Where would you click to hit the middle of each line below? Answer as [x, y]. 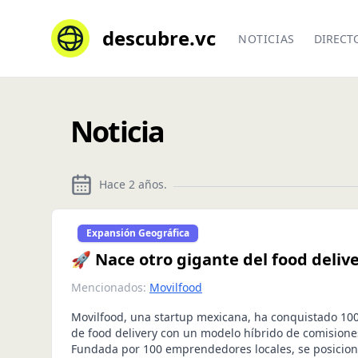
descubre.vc [159, 38]
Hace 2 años [131, 184]
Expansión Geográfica [138, 233]
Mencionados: [109, 287]
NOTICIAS [267, 39]
